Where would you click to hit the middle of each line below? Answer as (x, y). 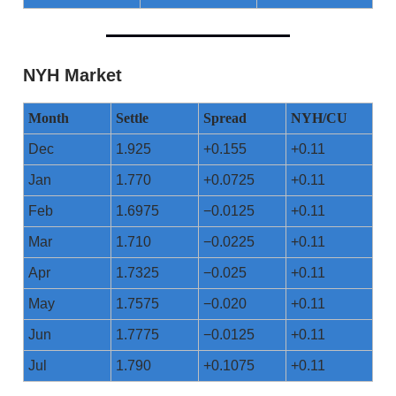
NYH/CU (319, 118)
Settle (132, 118)
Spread (225, 118)
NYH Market (72, 76)
